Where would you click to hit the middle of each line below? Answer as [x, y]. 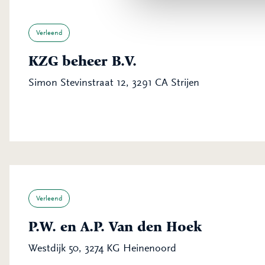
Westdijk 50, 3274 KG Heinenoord [102, 248]
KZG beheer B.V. [83, 61]
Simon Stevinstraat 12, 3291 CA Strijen [114, 82]
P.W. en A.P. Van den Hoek [115, 227]
